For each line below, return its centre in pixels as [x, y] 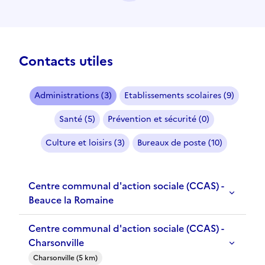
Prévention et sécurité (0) [158, 119]
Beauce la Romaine [71, 200]
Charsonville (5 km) [65, 258]
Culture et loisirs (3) [85, 143]
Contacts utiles [66, 62]
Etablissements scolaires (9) [179, 96]
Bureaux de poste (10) [180, 143]
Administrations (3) [73, 96]
